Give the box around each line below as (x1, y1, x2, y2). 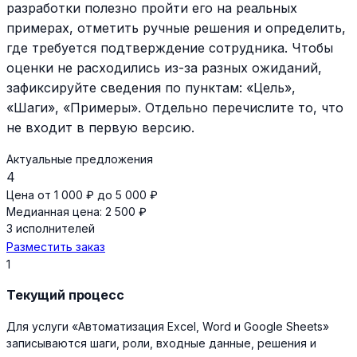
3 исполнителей (6, 221, 95, 235)
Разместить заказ (6, 239, 105, 253)
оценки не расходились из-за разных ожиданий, (6, 59, 322, 76)
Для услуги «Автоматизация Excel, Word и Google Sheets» (6, 319, 329, 333)
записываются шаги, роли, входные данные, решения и (6, 335, 316, 350)
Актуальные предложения (6, 151, 153, 166)
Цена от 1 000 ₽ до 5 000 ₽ (6, 187, 158, 202)
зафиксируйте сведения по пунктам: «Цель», (6, 79, 296, 96)
